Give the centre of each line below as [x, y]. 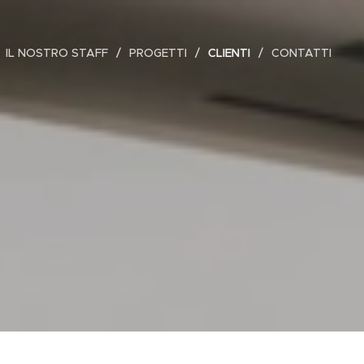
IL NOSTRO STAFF [57, 53]
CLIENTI [229, 53]
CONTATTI [301, 53]
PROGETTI [158, 53]
